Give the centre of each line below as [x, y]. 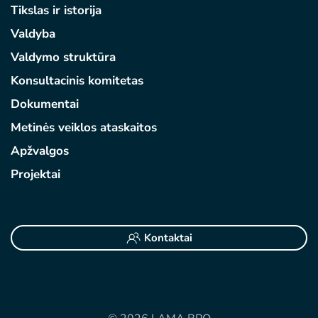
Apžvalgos [40, 151]
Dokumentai [45, 104]
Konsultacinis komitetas [77, 81]
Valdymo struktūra [63, 57]
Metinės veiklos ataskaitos [84, 127]
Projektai [35, 174]
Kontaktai [168, 238]
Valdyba [33, 34]
